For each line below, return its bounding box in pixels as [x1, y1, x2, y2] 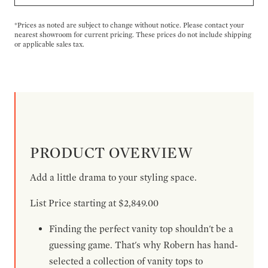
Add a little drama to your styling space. [30, 172, 197, 183]
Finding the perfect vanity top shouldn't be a [49, 223, 233, 234]
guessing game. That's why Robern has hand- [49, 239, 238, 251]
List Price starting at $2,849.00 [30, 197, 159, 209]
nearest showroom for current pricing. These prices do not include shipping [14, 30, 251, 39]
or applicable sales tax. [14, 39, 84, 48]
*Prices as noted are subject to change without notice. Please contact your [14, 20, 244, 29]
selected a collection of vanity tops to [49, 255, 203, 267]
